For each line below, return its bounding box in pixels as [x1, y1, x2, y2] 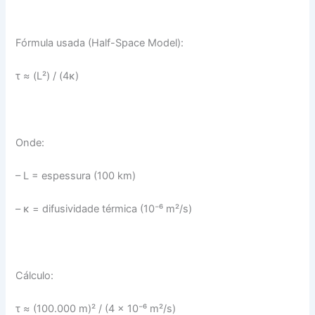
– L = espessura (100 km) [15, 169, 136, 182]
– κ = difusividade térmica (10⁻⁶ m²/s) [15, 202, 193, 216]
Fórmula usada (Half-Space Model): [15, 36, 184, 49]
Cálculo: [15, 269, 54, 282]
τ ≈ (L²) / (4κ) [15, 69, 79, 82]
